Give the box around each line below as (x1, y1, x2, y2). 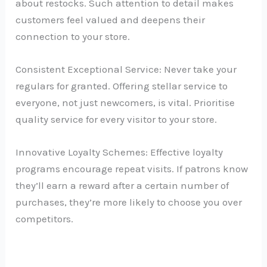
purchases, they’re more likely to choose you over (15, 196, 243, 209)
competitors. (15, 213, 74, 225)
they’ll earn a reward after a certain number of (15, 179, 229, 192)
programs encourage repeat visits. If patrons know (15, 163, 249, 175)
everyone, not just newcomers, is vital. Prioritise (15, 97, 235, 109)
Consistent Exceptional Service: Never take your (15, 63, 237, 76)
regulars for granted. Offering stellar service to (15, 80, 228, 92)
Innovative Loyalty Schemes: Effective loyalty (15, 146, 223, 159)
